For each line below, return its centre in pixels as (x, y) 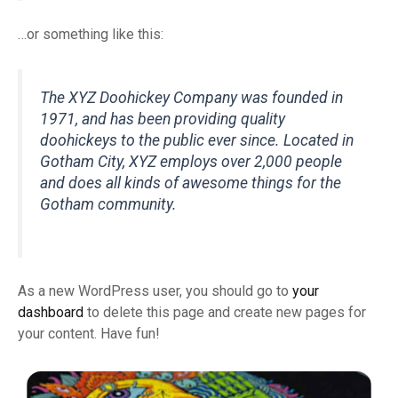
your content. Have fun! (89, 334)
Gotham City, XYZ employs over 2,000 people (191, 161)
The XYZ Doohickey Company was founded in (191, 97)
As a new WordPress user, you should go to (155, 291)
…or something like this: (91, 35)
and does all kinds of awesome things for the (191, 183)
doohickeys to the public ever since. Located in (197, 140)
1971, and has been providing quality (163, 119)
